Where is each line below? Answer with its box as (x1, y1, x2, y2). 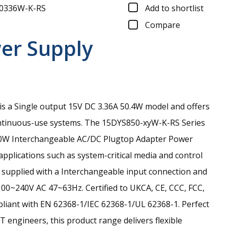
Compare (145, 19, 180, 31)
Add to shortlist (145, 2, 204, 14)
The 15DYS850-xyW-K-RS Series (84, 117, 205, 129)
